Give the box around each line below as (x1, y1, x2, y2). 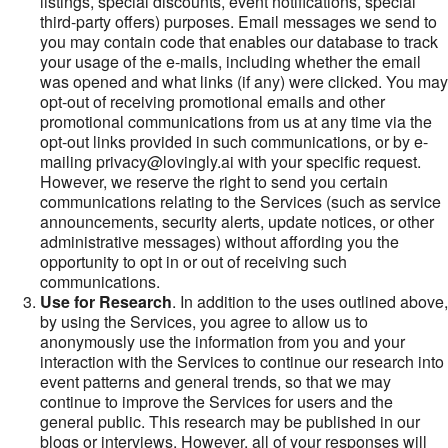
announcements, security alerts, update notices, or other (40, 210, 434, 233)
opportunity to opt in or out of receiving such (40, 250, 347, 273)
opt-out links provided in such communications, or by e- (40, 130, 428, 153)
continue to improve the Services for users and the (40, 390, 393, 413)
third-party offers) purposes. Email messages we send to (40, 10, 437, 33)
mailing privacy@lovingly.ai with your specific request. (40, 150, 421, 173)
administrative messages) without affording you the (40, 230, 399, 253)
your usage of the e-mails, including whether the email (40, 50, 421, 73)
